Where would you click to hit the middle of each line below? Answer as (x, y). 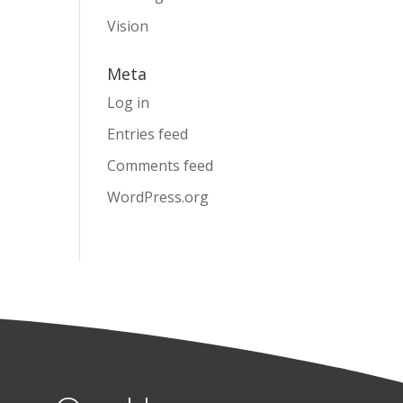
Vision (128, 27)
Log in (129, 103)
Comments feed (161, 166)
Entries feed (148, 134)
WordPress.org (158, 197)
